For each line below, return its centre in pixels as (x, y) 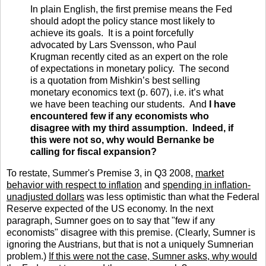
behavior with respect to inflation (74, 185)
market (210, 173)
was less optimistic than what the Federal (172, 197)
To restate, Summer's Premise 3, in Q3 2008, (101, 173)
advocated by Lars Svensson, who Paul (113, 45)
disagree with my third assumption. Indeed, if (132, 128)
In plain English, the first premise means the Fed (131, 9)
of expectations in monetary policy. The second (130, 69)
